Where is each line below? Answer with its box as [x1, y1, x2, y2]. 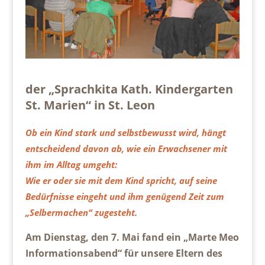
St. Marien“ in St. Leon [25, 97, 155, 114]
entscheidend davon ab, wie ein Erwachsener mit [25, 143, 227, 155]
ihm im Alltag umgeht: [25, 159, 117, 171]
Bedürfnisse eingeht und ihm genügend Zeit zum [25, 190, 224, 203]
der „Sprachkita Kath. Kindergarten [25, 81, 233, 98]
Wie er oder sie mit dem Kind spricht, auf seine [25, 174, 217, 187]
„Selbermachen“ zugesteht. [25, 206, 137, 219]
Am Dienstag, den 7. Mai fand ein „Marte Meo [25, 231, 239, 244]
